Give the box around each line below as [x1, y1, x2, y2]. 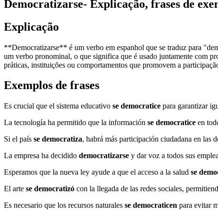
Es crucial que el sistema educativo [4, 102, 112, 110]
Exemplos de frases [4, 79, 99, 92]
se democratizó [26, 184, 74, 193]
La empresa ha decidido [4, 151, 79, 160]
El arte [4, 184, 26, 193]
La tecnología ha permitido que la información [4, 118, 147, 127]
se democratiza [34, 135, 82, 144]
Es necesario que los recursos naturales [4, 201, 125, 210]
